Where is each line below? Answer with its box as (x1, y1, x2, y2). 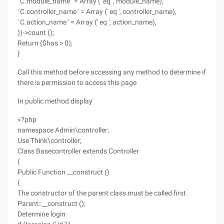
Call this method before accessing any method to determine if (17, 68, 206, 76)
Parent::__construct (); (17, 199, 85, 207)
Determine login (17, 210, 65, 218)
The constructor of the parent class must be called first (17, 189, 186, 197)
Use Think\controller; (17, 136, 81, 144)
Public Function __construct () (17, 168, 109, 176)
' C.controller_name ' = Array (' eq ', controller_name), (17, 7, 176, 15)
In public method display (17, 97, 92, 105)
